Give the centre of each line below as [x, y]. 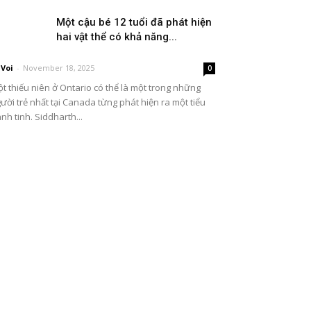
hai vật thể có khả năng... [117, 37]
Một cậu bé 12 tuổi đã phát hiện [134, 22]
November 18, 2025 [59, 68]
